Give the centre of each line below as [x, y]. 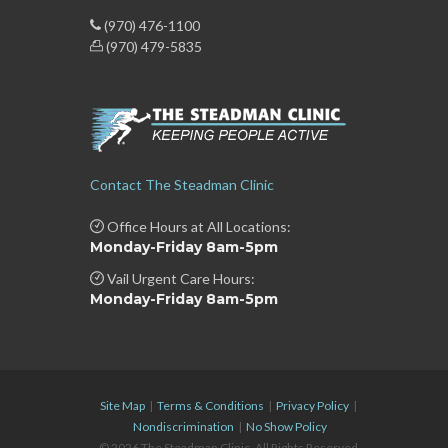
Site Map [123, 405]
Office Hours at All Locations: [197, 226]
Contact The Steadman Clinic [181, 184]
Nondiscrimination [183, 426]
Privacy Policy [313, 405]
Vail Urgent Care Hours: [179, 278]
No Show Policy [286, 426]
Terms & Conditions [211, 405]
